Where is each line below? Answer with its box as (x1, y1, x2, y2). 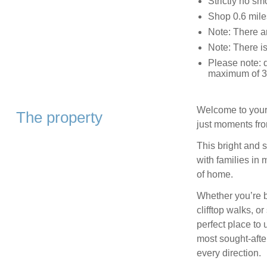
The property (15, 109, 103, 126)
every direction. (196, 248, 261, 259)
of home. (196, 169, 233, 180)
